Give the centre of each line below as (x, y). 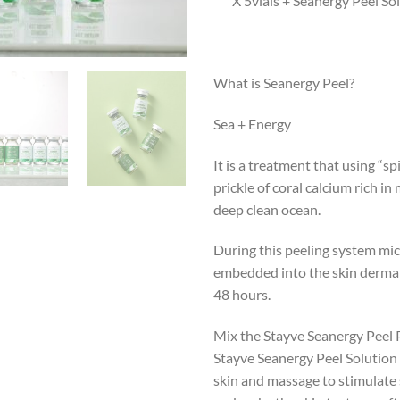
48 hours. (242, 295)
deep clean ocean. (267, 209)
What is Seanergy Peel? (284, 82)
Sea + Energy (252, 123)
